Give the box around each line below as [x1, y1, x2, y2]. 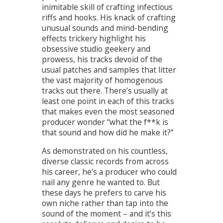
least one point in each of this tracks [42, 96, 174, 107]
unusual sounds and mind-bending [42, 22, 168, 34]
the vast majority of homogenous [42, 75, 163, 86]
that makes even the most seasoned [42, 106, 174, 117]
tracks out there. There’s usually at [42, 85, 168, 97]
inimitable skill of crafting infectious [42, 1, 173, 13]
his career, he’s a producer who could [42, 166, 177, 178]
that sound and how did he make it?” [42, 127, 173, 138]
